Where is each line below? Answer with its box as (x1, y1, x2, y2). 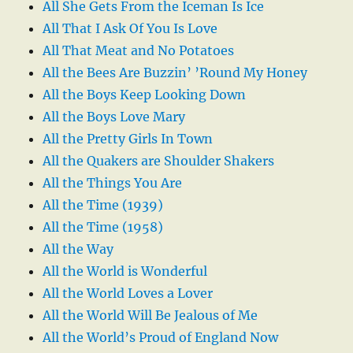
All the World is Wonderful (43, 263, 208, 280)
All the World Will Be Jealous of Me (43, 307, 258, 324)
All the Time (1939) (43, 197, 164, 214)
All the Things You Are (43, 175, 183, 191)
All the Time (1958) (43, 219, 164, 236)
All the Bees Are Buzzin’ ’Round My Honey (43, 65, 308, 81)
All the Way (43, 241, 114, 258)
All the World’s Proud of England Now (43, 329, 279, 346)
